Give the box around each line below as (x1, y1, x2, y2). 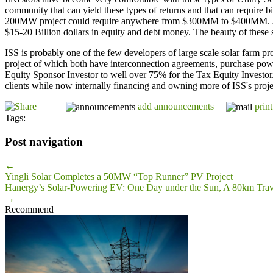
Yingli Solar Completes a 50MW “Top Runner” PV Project (5, 171, 233, 182)
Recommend (5, 204, 54, 214)
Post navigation (5, 135, 83, 149)
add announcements (138, 101, 214, 112)
